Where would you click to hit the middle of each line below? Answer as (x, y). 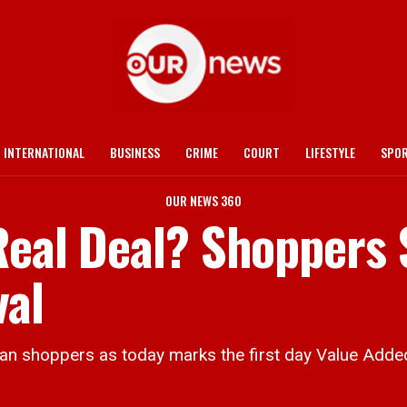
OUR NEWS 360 (203, 200)
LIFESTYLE (330, 152)
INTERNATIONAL (44, 152)
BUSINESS (135, 152)
